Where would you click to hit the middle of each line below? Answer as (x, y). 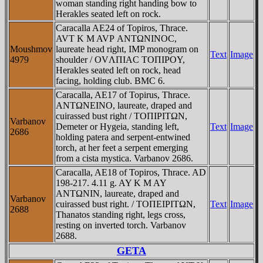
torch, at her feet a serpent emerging (122, 147)
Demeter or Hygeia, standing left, (117, 126)
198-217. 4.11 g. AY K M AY (111, 183)
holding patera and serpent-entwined (123, 137)
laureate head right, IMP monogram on (127, 49)
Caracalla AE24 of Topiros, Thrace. (122, 28)
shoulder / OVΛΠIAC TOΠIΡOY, (120, 59)
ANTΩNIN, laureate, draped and (117, 193)
